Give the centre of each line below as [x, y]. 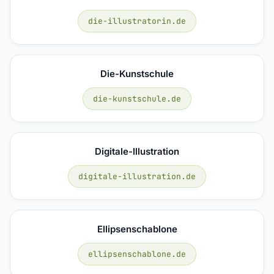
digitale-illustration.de [137, 176]
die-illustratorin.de [137, 21]
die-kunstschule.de [137, 98]
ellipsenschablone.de [137, 254]
